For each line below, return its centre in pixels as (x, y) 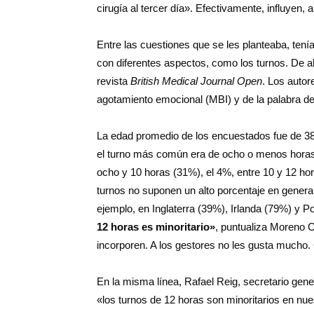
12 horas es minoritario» (156, 227)
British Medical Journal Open (196, 81)
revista (114, 81)
